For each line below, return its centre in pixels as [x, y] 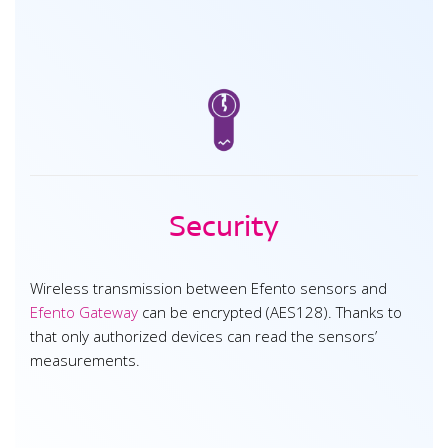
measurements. [85, 360]
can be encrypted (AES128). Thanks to [270, 312]
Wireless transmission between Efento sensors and [208, 288]
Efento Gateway [84, 312]
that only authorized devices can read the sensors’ [203, 336]
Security [224, 226]
